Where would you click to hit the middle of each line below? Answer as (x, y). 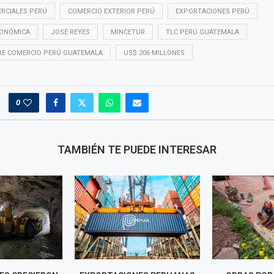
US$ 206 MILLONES (154, 53)
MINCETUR (128, 32)
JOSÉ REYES (70, 32)
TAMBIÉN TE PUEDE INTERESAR (137, 150)
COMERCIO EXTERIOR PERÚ (111, 12)
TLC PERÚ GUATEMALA (202, 32)
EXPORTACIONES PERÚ (212, 12)
